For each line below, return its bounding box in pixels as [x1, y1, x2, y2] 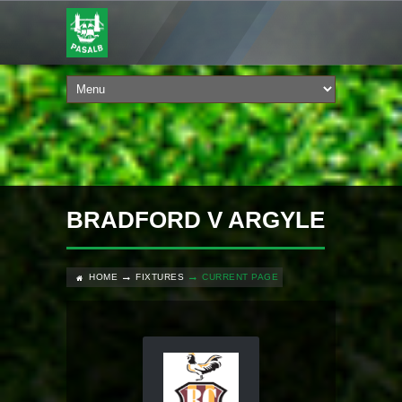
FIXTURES [135, 272, 184, 282]
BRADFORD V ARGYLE [66, 206, 325, 233]
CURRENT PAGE [202, 272, 278, 282]
